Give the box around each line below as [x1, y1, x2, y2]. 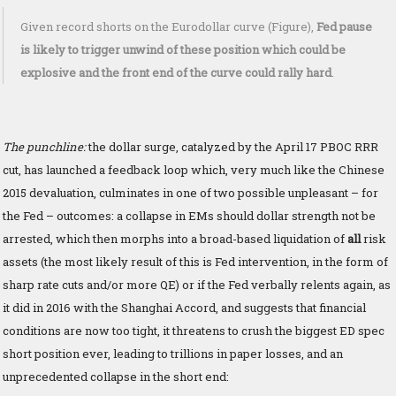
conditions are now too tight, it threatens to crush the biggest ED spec [3, 322, 385, 339]
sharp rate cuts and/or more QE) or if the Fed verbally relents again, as [3, 276, 391, 293]
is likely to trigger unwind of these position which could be [20, 41, 346, 57]
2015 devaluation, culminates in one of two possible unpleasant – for [3, 184, 378, 201]
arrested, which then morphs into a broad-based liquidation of [3, 230, 347, 247]
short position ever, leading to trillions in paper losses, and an [3, 345, 343, 362]
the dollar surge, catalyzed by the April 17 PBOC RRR [86, 138, 378, 155]
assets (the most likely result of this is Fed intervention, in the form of [3, 253, 388, 270]
